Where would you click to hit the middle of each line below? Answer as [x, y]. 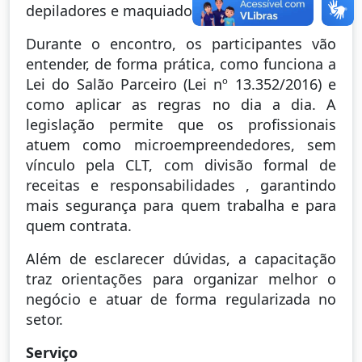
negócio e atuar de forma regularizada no [181, 299]
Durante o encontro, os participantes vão [181, 43]
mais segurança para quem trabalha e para [181, 205]
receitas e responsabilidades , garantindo [181, 185]
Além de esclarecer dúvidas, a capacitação [181, 258]
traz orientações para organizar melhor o [181, 278]
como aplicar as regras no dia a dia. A [181, 104]
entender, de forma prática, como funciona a [181, 63]
